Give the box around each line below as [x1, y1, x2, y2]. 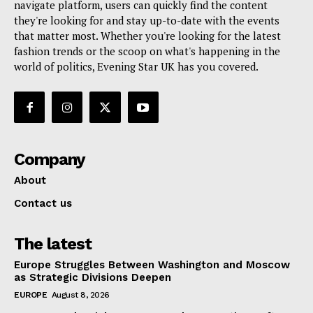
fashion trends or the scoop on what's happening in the [14, 44, 280, 59]
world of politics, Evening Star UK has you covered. [14, 59, 259, 74]
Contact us [14, 196, 72, 210]
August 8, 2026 [51, 289, 110, 300]
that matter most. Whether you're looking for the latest [14, 29, 281, 43]
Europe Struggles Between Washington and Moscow [14, 258, 290, 271]
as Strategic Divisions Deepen [14, 270, 171, 284]
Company [14, 149, 85, 169]
